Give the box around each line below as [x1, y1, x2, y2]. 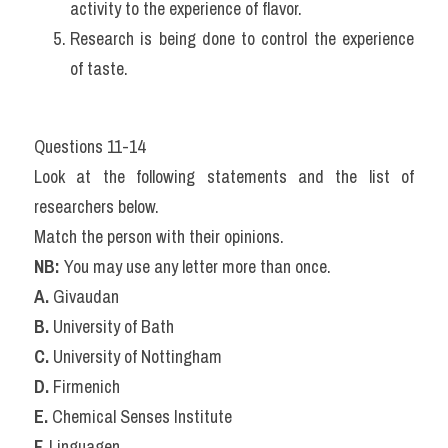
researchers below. [34, 194, 159, 219]
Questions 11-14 [34, 134, 145, 159]
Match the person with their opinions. [34, 224, 284, 249]
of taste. [70, 56, 128, 81]
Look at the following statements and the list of [34, 164, 414, 189]
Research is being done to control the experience [70, 26, 414, 51]
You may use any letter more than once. [60, 254, 331, 279]
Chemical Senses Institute [48, 404, 232, 429]
